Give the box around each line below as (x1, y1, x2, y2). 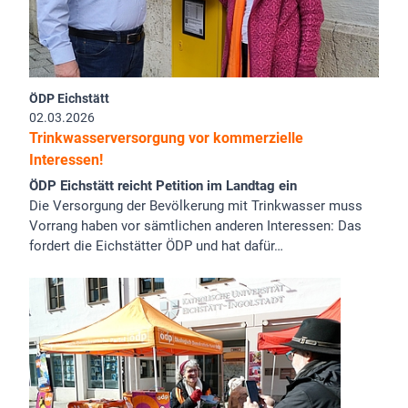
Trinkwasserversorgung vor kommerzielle (29, 128, 303, 147)
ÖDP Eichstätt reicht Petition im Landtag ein (29, 178, 297, 195)
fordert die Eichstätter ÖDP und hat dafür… (29, 238, 283, 255)
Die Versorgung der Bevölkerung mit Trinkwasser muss (29, 198, 362, 215)
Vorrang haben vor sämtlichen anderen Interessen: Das (29, 218, 362, 235)
